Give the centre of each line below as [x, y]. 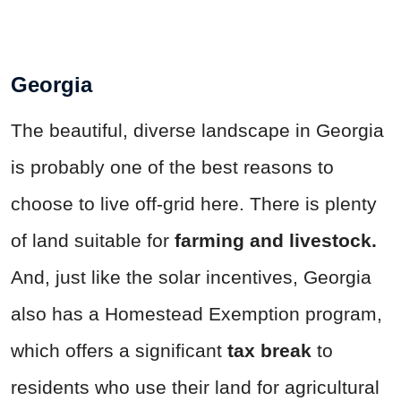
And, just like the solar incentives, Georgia [191, 277]
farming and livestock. [276, 240]
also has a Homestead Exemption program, [196, 313]
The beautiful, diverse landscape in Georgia [197, 130]
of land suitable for [93, 240]
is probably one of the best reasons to [172, 166]
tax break [269, 350]
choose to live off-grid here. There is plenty [194, 203]
